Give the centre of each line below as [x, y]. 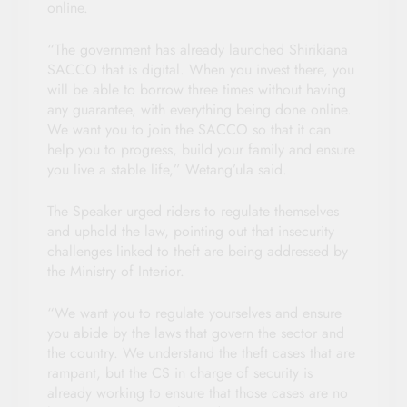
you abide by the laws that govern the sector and [196, 333]
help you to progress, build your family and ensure [201, 149]
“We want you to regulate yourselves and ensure [194, 313]
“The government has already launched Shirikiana [198, 49]
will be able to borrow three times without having [197, 89]
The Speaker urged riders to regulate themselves [193, 211]
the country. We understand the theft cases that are [201, 352]
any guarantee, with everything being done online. [199, 109]
